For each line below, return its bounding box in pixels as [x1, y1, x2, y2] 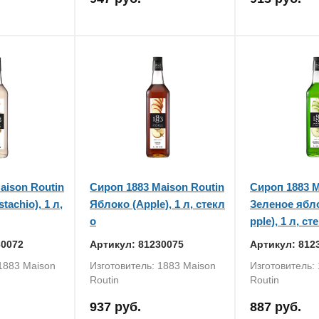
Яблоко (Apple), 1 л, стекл [90, 198, 225, 210]
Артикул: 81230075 [90, 239, 184, 250]
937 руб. [90, 300, 141, 314]
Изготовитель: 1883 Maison [90, 260, 216, 271]
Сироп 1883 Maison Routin [90, 181, 224, 193]
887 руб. [250, 300, 301, 314]
